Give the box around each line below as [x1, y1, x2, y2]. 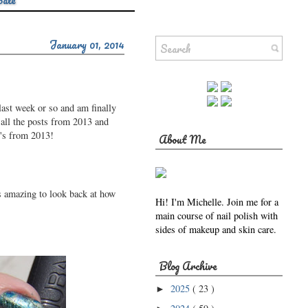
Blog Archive [159, 257, 217, 276]
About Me [159, 131, 206, 149]
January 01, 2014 [49, 36, 124, 54]
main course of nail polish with [155, 209, 278, 223]
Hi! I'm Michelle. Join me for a [155, 195, 278, 209]
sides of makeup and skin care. [155, 223, 276, 236]
